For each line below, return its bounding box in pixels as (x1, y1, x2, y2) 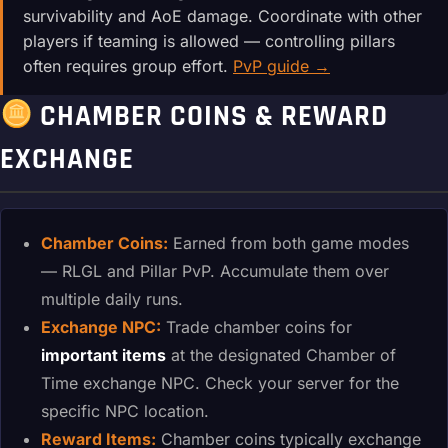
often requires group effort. (23, 56, 233, 77)
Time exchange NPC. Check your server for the (41, 372, 399, 393)
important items (41, 344, 166, 365)
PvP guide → (233, 56, 330, 77)
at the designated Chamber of (166, 344, 396, 365)
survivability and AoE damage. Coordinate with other (23, 6, 422, 27)
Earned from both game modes (168, 232, 409, 253)
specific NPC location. (41, 400, 209, 421)
